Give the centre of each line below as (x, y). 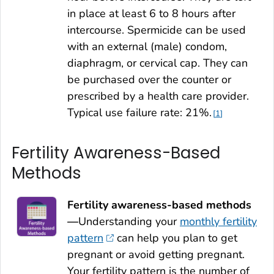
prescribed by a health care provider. (158, 96)
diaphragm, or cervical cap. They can (157, 63)
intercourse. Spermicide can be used (157, 30)
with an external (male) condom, (147, 46)
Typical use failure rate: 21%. (139, 112)
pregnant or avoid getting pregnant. (156, 255)
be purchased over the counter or (149, 79)
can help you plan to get (175, 238)
